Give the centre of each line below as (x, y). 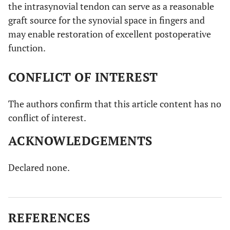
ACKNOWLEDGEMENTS (80, 140)
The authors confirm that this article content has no (115, 103)
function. (27, 47)
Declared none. (39, 167)
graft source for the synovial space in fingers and (107, 20)
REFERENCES (49, 217)
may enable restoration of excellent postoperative (110, 34)
